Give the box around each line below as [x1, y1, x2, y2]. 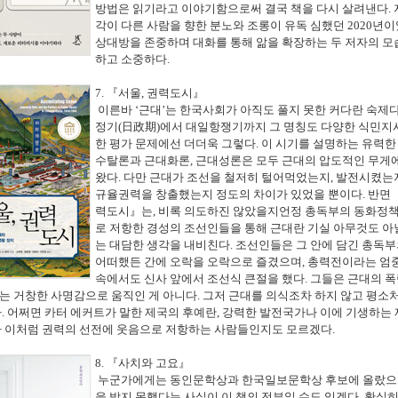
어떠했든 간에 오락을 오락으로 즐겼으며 [95, 255, 302, 269]
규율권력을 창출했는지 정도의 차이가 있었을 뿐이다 [95, 187, 362, 202]
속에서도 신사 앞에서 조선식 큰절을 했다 [95, 272, 305, 286]
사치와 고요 [118, 356, 179, 370]
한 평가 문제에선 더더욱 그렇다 [95, 137, 256, 151]
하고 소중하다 [95, 52, 167, 67]
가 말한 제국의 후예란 [105, 306, 217, 320]
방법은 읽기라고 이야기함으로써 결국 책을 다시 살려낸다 [95, 2, 388, 16]
